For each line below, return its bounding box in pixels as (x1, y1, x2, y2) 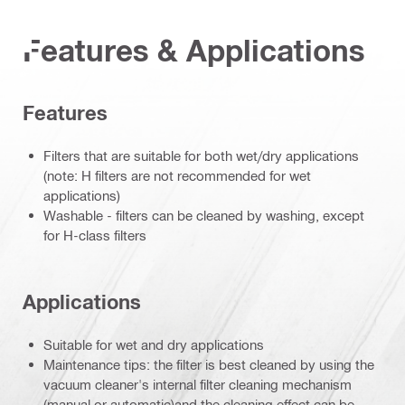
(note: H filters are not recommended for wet (43, 166, 311, 184)
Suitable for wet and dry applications (43, 335, 264, 353)
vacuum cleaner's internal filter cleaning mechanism (43, 375, 352, 392)
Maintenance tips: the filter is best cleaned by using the (43, 355, 374, 372)
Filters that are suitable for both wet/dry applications (43, 146, 359, 164)
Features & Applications (23, 33, 365, 69)
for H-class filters (43, 226, 146, 243)
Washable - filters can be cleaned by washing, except (43, 206, 364, 223)
